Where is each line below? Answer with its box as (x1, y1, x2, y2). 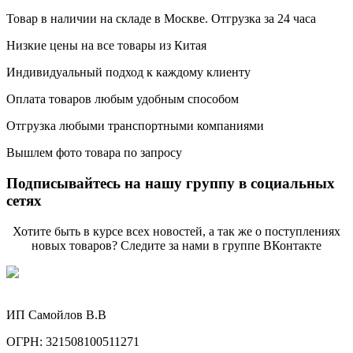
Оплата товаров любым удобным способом (6, 92, 239, 106)
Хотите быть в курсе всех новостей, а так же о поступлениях (13, 224, 340, 238)
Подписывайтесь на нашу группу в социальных (6, 174, 335, 191)
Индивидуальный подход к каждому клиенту (6, 65, 251, 80)
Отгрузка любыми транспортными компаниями (6, 119, 264, 133)
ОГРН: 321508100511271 (6, 334, 139, 348)
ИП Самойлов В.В (6, 307, 106, 321)
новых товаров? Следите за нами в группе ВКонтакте (32, 238, 321, 252)
